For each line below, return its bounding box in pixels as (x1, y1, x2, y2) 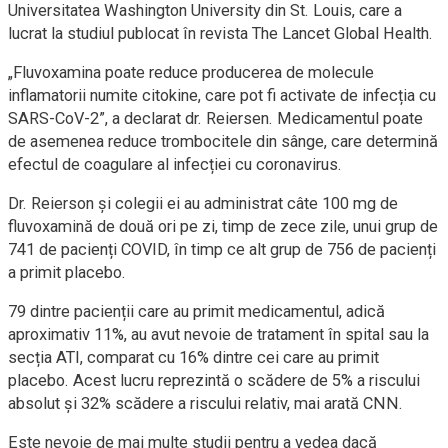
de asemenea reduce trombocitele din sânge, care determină (8, 131, 438, 151)
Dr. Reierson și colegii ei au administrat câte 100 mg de (8, 193, 398, 213)
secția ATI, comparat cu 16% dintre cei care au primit (8, 347, 379, 367)
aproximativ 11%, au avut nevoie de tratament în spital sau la (8, 324, 429, 344)
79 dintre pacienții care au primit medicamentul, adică (8, 301, 385, 321)
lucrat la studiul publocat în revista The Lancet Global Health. (8, 23, 433, 43)
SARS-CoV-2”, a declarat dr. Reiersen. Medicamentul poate (8, 108, 423, 128)
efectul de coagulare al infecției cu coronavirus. (8, 154, 342, 174)
